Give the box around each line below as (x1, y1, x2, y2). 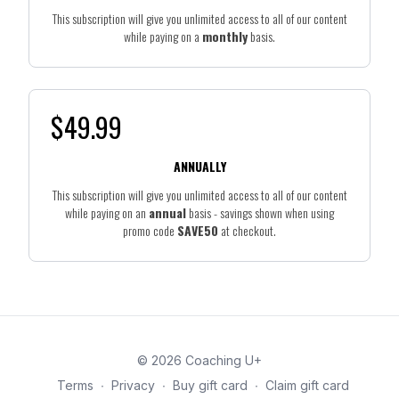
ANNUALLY (173, 156, 226, 175)
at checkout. (218, 220, 276, 240)
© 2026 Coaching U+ (137, 352, 262, 368)
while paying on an (65, 202, 149, 222)
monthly (202, 26, 248, 45)
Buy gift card (173, 377, 248, 393)
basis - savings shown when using (186, 202, 334, 222)
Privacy (111, 377, 155, 393)
